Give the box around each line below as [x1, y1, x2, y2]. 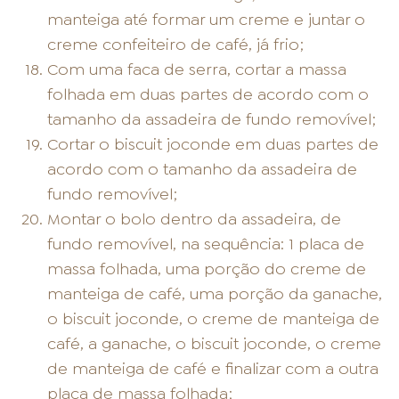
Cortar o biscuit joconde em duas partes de [47, 134, 379, 156]
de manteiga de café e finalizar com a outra [47, 358, 379, 380]
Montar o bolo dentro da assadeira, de [47, 208, 342, 231]
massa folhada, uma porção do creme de [47, 258, 367, 281]
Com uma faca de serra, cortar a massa [47, 59, 347, 81]
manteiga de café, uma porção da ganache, [47, 283, 383, 305]
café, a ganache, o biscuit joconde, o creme [47, 333, 382, 355]
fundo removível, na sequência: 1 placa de [47, 233, 365, 256]
